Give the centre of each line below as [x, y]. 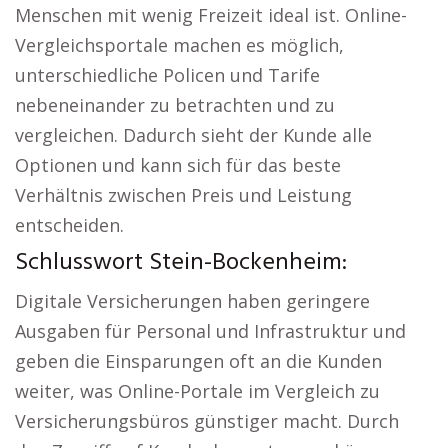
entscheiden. [69, 225]
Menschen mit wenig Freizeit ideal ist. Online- [211, 15]
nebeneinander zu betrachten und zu [175, 105]
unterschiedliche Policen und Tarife [167, 75]
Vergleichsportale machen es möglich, [179, 45]
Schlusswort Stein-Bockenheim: [181, 263]
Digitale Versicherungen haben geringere [192, 301]
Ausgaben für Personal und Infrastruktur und [210, 331]
